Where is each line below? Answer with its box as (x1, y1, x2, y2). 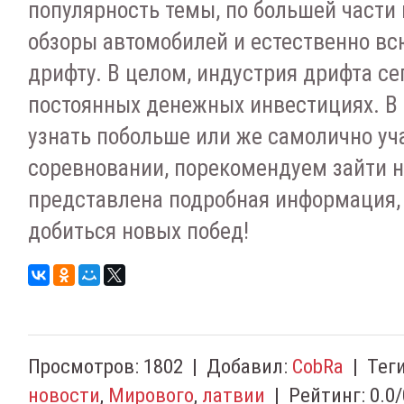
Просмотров (28, 354, 134, 380)
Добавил (207, 354, 283, 380)
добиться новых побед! (28, 216, 249, 244)
